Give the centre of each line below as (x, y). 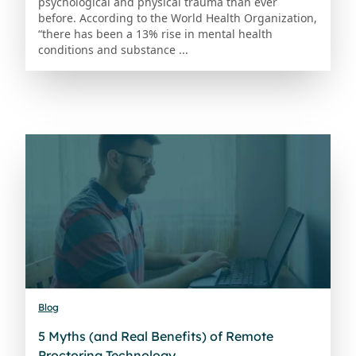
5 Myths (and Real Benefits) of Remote (156, 337)
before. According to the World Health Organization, (178, 18)
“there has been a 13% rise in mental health (155, 34)
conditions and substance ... (113, 50)
